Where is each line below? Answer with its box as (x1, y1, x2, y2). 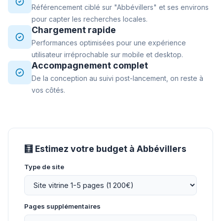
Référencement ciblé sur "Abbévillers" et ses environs (32, 3, 209, 11)
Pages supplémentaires (24, 202, 101, 210)
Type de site (24, 163, 64, 171)
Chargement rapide (32, 25, 116, 35)
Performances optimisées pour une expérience (32, 38, 186, 47)
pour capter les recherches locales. (32, 15, 147, 23)
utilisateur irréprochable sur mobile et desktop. (32, 50, 183, 59)
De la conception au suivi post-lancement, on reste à (32, 74, 203, 82)
